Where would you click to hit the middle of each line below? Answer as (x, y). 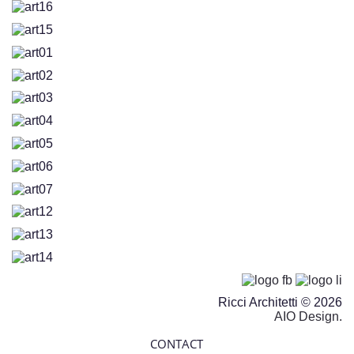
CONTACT (177, 343)
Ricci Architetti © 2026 (280, 302)
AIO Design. (308, 316)
